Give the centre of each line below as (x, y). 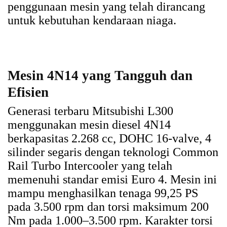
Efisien (28, 92)
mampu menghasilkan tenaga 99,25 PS (103, 193)
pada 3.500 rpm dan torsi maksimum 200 (108, 207)
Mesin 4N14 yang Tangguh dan (100, 76)
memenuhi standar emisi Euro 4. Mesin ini (112, 180)
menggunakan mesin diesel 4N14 (89, 125)
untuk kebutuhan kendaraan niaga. (92, 21)
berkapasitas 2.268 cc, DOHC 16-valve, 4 (109, 139)
